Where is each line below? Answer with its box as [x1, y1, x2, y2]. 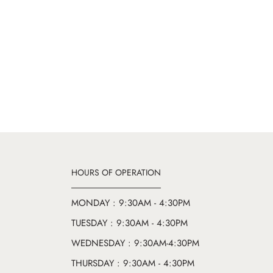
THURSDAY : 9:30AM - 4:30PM [71, 257, 194, 271]
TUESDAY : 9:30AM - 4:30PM [71, 216, 188, 230]
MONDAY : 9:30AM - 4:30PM [71, 196, 190, 210]
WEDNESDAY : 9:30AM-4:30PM [71, 236, 199, 250]
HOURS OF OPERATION [71, 166, 161, 179]
